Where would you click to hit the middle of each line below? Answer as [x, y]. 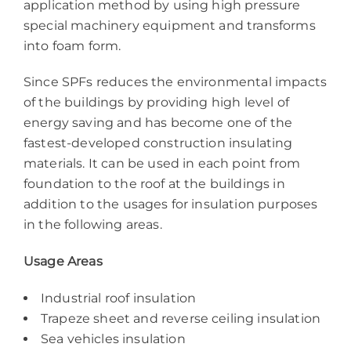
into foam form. [72, 45]
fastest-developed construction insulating [158, 143]
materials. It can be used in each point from [162, 164]
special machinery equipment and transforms [170, 25]
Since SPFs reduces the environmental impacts [175, 82]
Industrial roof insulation [119, 298]
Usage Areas [63, 262]
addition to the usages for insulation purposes [171, 204]
